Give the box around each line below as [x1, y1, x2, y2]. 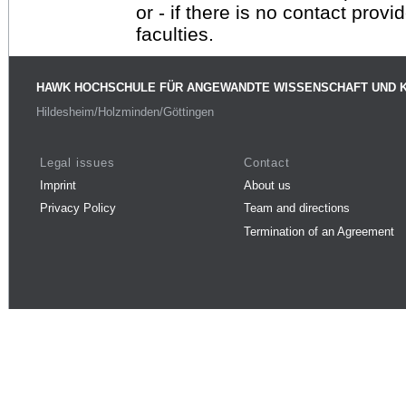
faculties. [136, 23, 214, 44]
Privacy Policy [40, 201, 116, 216]
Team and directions [244, 201, 350, 216]
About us [244, 178, 291, 192]
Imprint [40, 178, 76, 192]
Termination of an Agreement [244, 224, 394, 238]
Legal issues [40, 155, 115, 169]
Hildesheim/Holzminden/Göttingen [36, 105, 214, 120]
